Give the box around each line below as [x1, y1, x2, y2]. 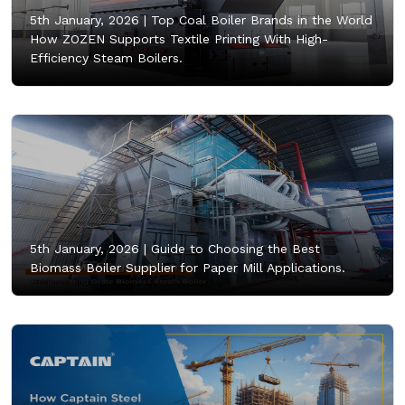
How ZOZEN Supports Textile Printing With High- [30, 31, 328, 46]
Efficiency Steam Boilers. [30, 50, 183, 65]
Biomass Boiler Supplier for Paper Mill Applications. [30, 259, 345, 275]
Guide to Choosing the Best [146, 240, 320, 256]
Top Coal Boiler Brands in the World [146, 12, 372, 27]
